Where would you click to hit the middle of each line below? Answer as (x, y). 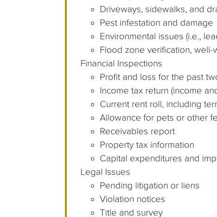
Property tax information (147, 145)
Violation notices (133, 199)
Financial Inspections (122, 63)
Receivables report (138, 131)
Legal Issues (106, 172)
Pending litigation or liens (150, 186)
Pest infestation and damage (157, 23)
